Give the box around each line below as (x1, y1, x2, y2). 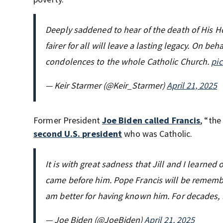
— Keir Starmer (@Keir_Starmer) (45, 80, 167, 92)
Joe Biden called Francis (102, 114, 201, 126)
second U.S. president (33, 128, 122, 140)
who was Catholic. (122, 128, 193, 140)
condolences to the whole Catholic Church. (45, 56, 212, 68)
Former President (33, 114, 102, 126)
